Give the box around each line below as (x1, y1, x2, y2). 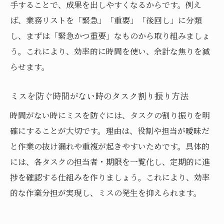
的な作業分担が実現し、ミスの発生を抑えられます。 (10, 186, 201, 198)
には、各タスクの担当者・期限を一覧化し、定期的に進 (10, 155, 210, 167)
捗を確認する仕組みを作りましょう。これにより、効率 (10, 171, 210, 183)
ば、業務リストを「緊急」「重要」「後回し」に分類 (10, 14, 202, 26)
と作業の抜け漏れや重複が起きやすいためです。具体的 (10, 140, 209, 152)
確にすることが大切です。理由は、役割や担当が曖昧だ (10, 124, 209, 136)
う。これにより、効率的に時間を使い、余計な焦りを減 (10, 45, 210, 57)
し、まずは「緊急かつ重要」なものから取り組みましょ (10, 29, 210, 41)
